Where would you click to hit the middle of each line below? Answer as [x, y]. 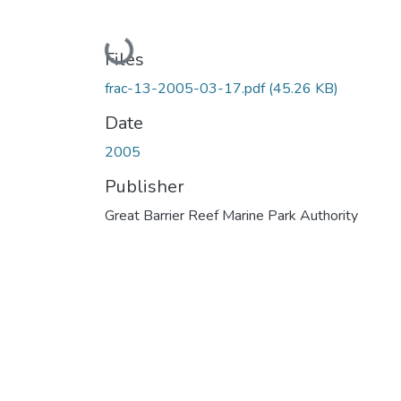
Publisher [145, 186]
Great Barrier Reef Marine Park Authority [231, 215]
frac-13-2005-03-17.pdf [187, 88]
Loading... [137, 47]
